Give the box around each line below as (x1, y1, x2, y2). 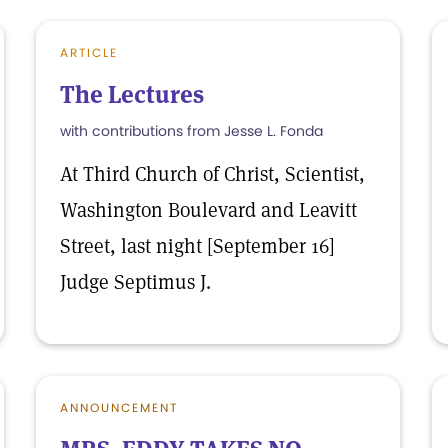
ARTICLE (60, 44, 118, 61)
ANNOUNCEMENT (60, 399, 178, 416)
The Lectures (60, 79, 204, 110)
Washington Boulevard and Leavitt (60, 197, 357, 223)
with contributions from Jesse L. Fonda (60, 121, 323, 141)
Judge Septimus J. (60, 269, 211, 295)
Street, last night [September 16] (60, 233, 335, 259)
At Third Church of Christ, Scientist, (60, 161, 365, 187)
